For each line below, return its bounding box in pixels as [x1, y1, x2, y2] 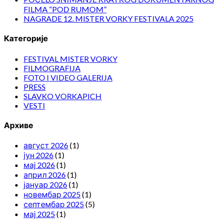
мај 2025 [24, 209, 55, 219]
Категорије [4, 33, 48, 43]
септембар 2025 [24, 199, 84, 209]
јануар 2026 [24, 180, 67, 190]
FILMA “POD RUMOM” [24, 4, 107, 14]
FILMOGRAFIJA [24, 63, 81, 73]
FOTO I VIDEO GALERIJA [24, 72, 112, 82]
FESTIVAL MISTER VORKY [24, 54, 117, 63]
